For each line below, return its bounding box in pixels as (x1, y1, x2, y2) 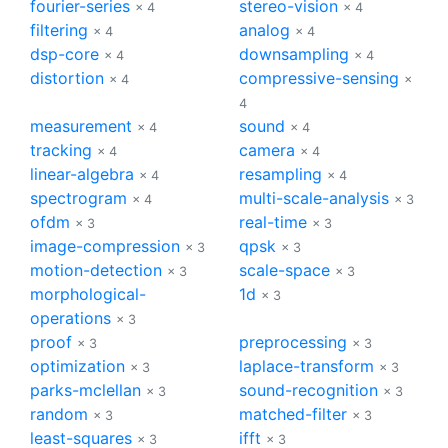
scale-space (239, 259, 330, 280)
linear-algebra (30, 163, 134, 184)
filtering (30, 19, 88, 40)
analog (239, 19, 290, 40)
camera (239, 139, 295, 160)
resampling (239, 163, 322, 184)
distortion (30, 67, 104, 88)
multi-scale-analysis (239, 187, 389, 208)
